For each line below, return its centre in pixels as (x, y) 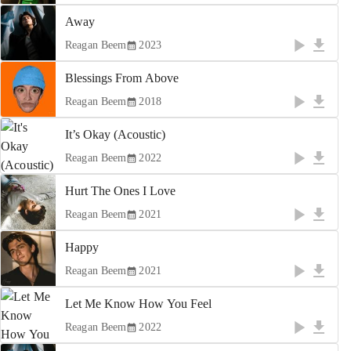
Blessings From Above (122, 78)
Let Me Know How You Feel (138, 304)
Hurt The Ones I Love (120, 191)
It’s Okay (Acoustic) (115, 134)
